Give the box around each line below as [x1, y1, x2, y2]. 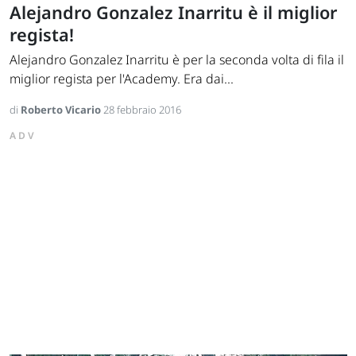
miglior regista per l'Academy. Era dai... [10, 70, 234, 88]
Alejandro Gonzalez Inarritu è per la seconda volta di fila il [10, 51, 344, 69]
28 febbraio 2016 [103, 103, 181, 118]
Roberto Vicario [21, 103, 103, 118]
